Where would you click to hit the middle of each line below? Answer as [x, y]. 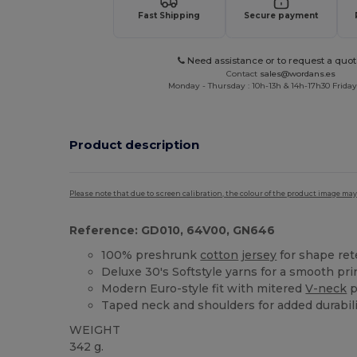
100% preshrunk [151, 255]
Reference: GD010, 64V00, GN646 [173, 230]
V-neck [326, 288]
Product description [135, 145]
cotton [220, 255]
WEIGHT [95, 330]
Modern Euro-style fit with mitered [204, 288]
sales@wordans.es [298, 73]
